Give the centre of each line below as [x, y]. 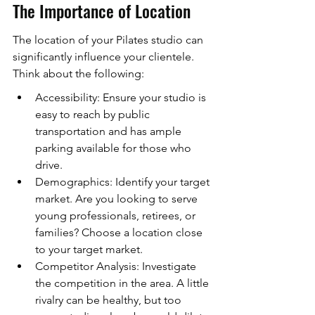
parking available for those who [115, 148]
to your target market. [89, 250]
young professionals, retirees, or [117, 216]
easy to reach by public [94, 115]
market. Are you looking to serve [118, 199]
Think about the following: [78, 74]
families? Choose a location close [120, 233]
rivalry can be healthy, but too [110, 300]
